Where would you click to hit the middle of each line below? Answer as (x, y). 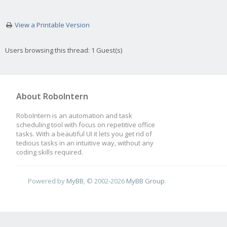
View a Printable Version (52, 25)
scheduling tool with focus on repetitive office (86, 125)
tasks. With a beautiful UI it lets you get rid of (84, 134)
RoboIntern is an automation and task (74, 116)
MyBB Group (146, 181)
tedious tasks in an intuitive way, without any (85, 143)
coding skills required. (50, 152)
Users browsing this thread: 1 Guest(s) (64, 50)
